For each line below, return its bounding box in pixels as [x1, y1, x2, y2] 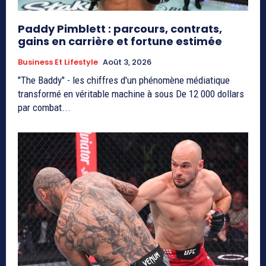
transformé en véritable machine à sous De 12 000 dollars [18, 88, 244, 100]
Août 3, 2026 [103, 56, 151, 68]
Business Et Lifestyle [18, 56, 98, 68]
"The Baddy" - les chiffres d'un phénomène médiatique [18, 74, 230, 87]
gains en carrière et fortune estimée [18, 34, 222, 49]
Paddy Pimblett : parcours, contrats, [18, 21, 222, 37]
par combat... [18, 102, 71, 114]
